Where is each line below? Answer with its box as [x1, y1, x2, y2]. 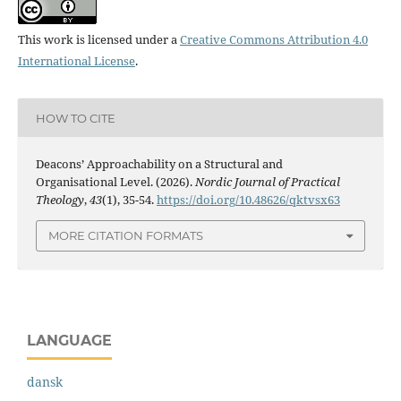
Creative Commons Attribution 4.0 [179, 31, 368, 48]
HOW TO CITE [35, 110, 115, 125]
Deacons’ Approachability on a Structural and [35, 156, 283, 173]
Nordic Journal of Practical [194, 174, 340, 191]
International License [17, 53, 135, 70]
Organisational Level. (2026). [35, 174, 195, 191]
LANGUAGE [27, 331, 112, 349]
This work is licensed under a [17, 31, 180, 48]
